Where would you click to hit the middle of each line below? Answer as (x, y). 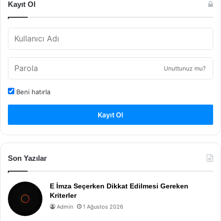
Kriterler (63, 195)
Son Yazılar (27, 158)
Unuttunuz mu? (185, 68)
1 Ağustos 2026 (103, 206)
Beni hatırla (32, 92)
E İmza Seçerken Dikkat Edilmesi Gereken (119, 186)
